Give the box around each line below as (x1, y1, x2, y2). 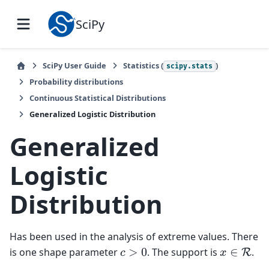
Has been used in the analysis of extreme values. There (10, 229, 258, 243)
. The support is (147, 245, 220, 259)
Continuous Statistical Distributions (29, 92, 166, 103)
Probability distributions (29, 76, 123, 87)
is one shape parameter (10, 245, 120, 259)
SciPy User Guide (43, 60, 106, 71)
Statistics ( (123, 60, 163, 71)
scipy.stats (166, 62, 213, 70)
